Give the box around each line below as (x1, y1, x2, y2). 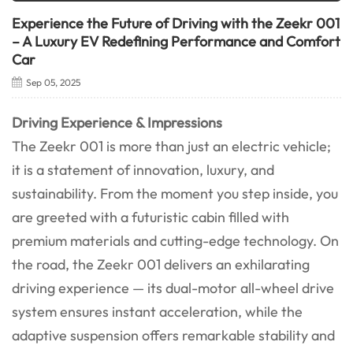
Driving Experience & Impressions (12, 113, 222, 132)
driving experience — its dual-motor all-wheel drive (12, 279, 334, 298)
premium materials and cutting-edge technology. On (12, 232, 339, 251)
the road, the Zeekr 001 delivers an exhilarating (12, 255, 310, 274)
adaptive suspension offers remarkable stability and (12, 326, 335, 345)
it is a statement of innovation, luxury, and (12, 161, 274, 180)
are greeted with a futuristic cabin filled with (12, 208, 289, 227)
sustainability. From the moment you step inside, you (12, 184, 338, 203)
